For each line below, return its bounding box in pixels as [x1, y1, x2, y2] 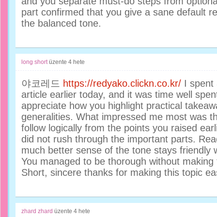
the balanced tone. [21, 18, 101, 29]
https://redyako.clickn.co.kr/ [63, 78, 181, 89]
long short [21, 59, 47, 65]
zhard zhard [21, 208, 53, 215]
